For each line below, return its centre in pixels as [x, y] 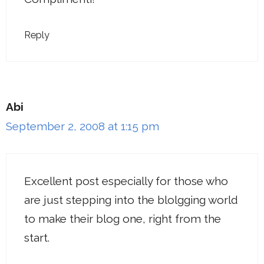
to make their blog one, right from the [123, 218]
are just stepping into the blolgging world [131, 199]
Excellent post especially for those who [126, 181]
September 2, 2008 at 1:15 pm [82, 126]
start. [37, 237]
